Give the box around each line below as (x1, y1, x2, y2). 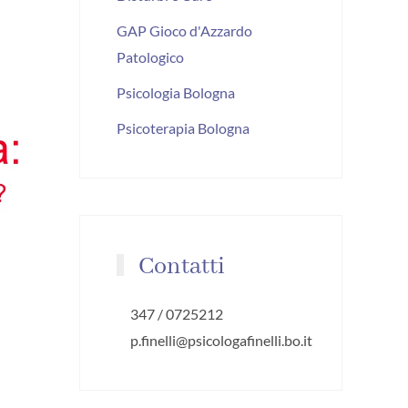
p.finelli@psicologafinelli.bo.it (130, 331, 313, 349)
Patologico (117, 47, 185, 66)
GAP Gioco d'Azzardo (117, 21, 253, 39)
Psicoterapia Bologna (117, 118, 250, 137)
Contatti (133, 250, 225, 282)
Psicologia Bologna (117, 83, 236, 101)
